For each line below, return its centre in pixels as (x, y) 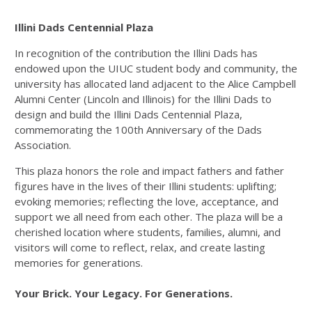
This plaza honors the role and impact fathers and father (149, 171)
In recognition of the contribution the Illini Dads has (136, 53)
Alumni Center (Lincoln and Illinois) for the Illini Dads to (143, 99)
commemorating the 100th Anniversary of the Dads (138, 130)
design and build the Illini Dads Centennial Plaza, (128, 114)
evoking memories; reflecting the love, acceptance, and (147, 201)
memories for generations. (79, 263)
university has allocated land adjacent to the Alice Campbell (155, 84)
